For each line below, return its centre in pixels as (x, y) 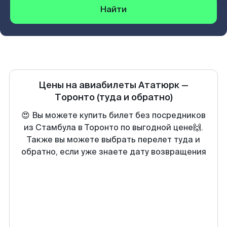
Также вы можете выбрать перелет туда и (113, 140)
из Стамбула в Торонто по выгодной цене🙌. (113, 127)
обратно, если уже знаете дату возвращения (113, 152)
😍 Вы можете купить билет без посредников (113, 115)
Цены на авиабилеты (88, 85)
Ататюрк (159, 85)
